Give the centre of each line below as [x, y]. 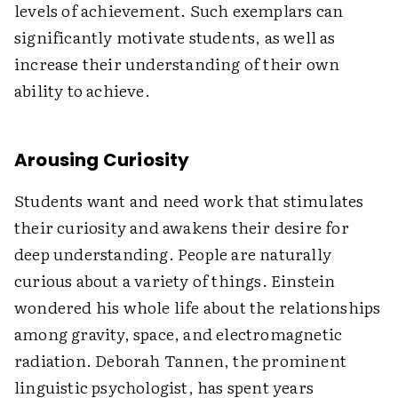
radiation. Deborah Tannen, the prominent [181, 360]
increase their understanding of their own [177, 64]
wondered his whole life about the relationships [198, 307]
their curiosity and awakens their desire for [182, 227]
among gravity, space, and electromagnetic [179, 334]
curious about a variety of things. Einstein [175, 280]
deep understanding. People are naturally [173, 254]
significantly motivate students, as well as [175, 37]
